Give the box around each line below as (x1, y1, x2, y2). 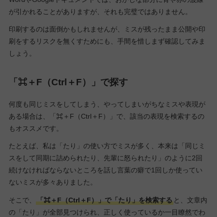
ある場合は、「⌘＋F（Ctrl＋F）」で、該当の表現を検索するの (8, 112, 204, 121)
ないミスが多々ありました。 (8, 178, 97, 186)
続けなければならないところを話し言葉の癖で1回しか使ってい (8, 166, 202, 174)
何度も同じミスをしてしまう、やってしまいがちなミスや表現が (8, 100, 205, 108)
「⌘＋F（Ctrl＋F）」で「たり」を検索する (36, 196, 172, 204)
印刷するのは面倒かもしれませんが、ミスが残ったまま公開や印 (8, 25, 205, 33)
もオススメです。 (8, 124, 63, 133)
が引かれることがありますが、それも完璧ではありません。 (8, 7, 192, 15)
